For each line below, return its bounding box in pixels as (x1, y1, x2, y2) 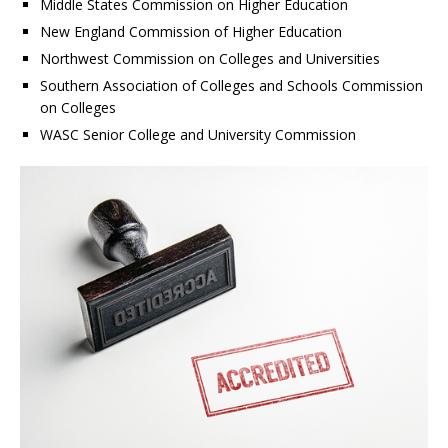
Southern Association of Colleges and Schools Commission (40, 75, 423, 95)
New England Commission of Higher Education (40, 21, 342, 41)
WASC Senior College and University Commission (40, 124, 356, 144)
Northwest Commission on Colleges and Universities (40, 48, 380, 68)
